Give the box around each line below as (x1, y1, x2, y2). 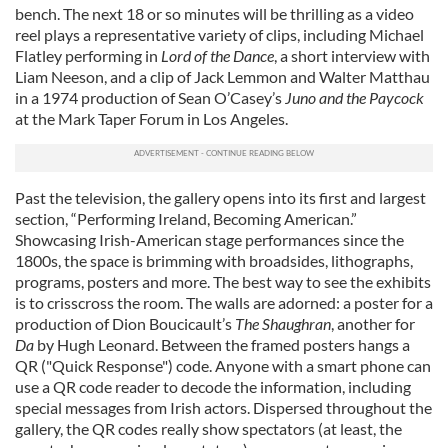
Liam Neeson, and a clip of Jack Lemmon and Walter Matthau (15, 67, 430, 86)
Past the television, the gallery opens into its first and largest (15, 188, 426, 207)
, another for (331, 314, 415, 333)
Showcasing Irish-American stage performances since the (15, 230, 404, 249)
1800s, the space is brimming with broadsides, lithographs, (15, 251, 413, 270)
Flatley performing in (15, 46, 161, 65)
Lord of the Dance (161, 46, 274, 65)
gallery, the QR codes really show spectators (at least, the (15, 419, 402, 438)
